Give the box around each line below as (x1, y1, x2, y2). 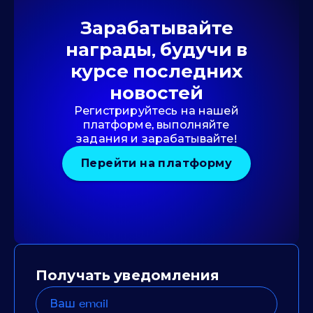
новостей (110, 82, 203, 104)
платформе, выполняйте (83, 117, 230, 131)
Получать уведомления (36, 266, 219, 284)
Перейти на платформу (81, 156, 232, 170)
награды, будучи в (66, 38, 247, 61)
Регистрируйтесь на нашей (74, 103, 239, 117)
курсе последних (71, 60, 242, 82)
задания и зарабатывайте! (76, 131, 237, 145)
